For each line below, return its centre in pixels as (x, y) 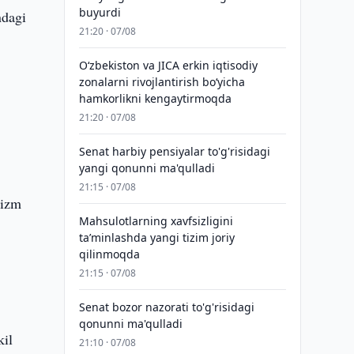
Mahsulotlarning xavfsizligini (156, 221)
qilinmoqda (109, 254)
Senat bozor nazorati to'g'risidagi (166, 307)
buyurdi (100, 12)
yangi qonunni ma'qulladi (147, 168)
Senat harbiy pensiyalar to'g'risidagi (174, 151)
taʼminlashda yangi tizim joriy (156, 237)
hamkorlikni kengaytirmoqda (155, 98)
